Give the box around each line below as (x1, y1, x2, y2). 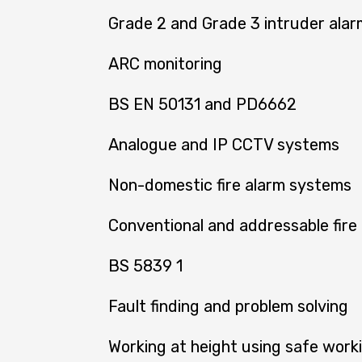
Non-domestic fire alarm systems (108, 175, 351, 195)
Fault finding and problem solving (108, 296, 348, 316)
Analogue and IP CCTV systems (108, 134, 339, 154)
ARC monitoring (108, 53, 222, 74)
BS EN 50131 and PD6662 (108, 94, 297, 114)
